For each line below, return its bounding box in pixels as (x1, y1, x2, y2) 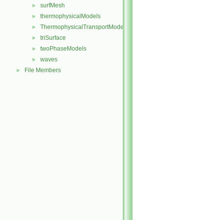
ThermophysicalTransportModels (40, 24, 128, 30)
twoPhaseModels (40, 45, 86, 52)
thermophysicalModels (40, 13, 101, 20)
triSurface (40, 34, 66, 41)
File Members (25, 67, 61, 74)
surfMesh (40, 2, 65, 9)
